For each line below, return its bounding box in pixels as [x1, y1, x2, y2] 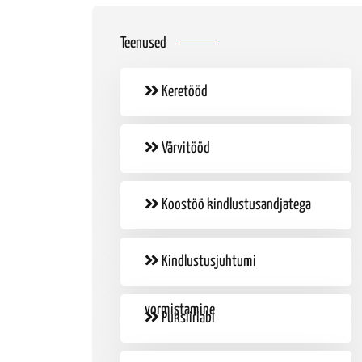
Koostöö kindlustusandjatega [158, 197, 311, 213]
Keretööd [158, 84, 208, 99]
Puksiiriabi [158, 310, 215, 326]
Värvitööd [158, 141, 210, 156]
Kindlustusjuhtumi [158, 254, 256, 269]
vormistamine [145, 302, 215, 318]
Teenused [120, 36, 166, 51]
